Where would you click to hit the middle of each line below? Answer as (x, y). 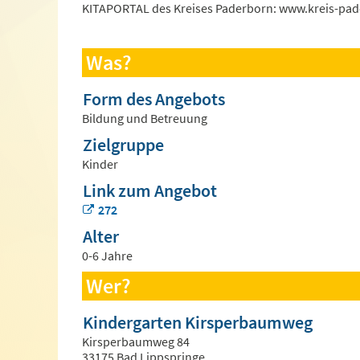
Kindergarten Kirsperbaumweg (198, 323)
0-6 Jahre (107, 256)
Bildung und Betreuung (145, 119)
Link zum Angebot (150, 191)
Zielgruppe (123, 145)
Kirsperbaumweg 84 (136, 342)
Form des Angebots (154, 100)
